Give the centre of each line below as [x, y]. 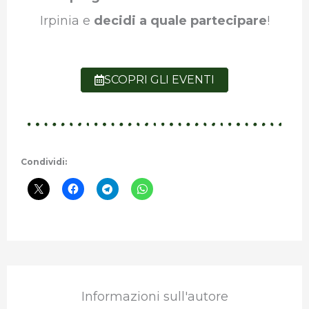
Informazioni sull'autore [154, 297]
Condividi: [43, 162]
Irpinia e [67, 21]
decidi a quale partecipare [180, 21]
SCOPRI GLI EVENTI [159, 80]
